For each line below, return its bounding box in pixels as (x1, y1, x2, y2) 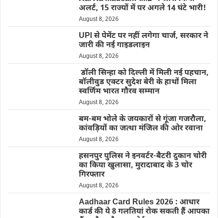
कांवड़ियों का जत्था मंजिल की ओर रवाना (78, 124, 203, 134)
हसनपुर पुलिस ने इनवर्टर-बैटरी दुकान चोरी (78, 151, 207, 162)
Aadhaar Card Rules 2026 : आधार (78, 198, 200, 208)
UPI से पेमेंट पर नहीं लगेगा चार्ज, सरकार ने (78, 31, 208, 42)
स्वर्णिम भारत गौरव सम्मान (78, 87, 160, 97)
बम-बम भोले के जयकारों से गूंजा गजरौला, (78, 114, 206, 125)
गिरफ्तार (78, 170, 105, 181)
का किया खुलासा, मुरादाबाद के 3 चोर (78, 161, 192, 171)
